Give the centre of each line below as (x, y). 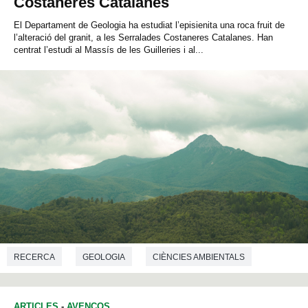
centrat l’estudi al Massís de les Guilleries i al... (109, 50)
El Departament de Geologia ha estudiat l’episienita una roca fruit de (149, 25)
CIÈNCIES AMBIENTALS (199, 257)
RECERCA (34, 257)
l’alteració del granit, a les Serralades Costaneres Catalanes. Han (143, 38)
